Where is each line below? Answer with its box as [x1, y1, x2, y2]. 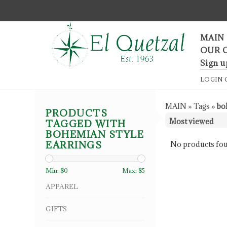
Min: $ [46, 167, 64, 175]
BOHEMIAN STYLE [46, 128, 144, 141]
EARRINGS [46, 139, 102, 152]
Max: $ [122, 167, 142, 175]
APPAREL [46, 182, 78, 192]
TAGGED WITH [46, 118, 126, 130]
